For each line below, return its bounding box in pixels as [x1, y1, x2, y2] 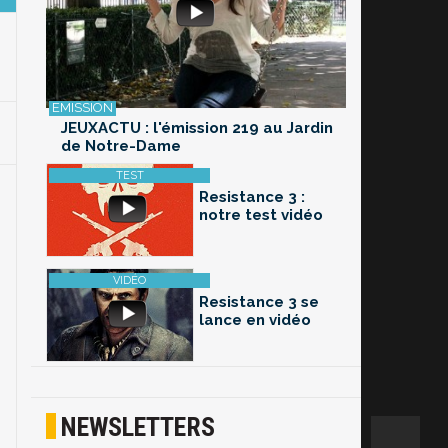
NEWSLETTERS [61, 412, 215, 443]
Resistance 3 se [199, 293, 319, 312]
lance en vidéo [199, 311, 311, 330]
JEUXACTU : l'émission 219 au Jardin [61, 119, 333, 138]
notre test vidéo [199, 206, 323, 225]
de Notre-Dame [61, 137, 181, 156]
